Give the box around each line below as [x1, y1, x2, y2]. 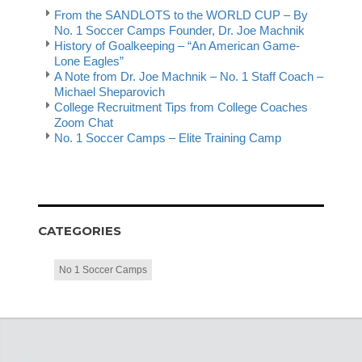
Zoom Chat [54, 116, 114, 130]
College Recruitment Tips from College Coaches [54, 100, 309, 115]
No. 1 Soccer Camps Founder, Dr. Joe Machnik [54, 23, 305, 38]
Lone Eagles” [54, 54, 124, 69]
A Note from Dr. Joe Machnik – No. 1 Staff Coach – [54, 69, 324, 84]
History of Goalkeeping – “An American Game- [54, 39, 301, 53]
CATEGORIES [38, 222, 122, 238]
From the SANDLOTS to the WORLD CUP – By [54, 8, 309, 23]
